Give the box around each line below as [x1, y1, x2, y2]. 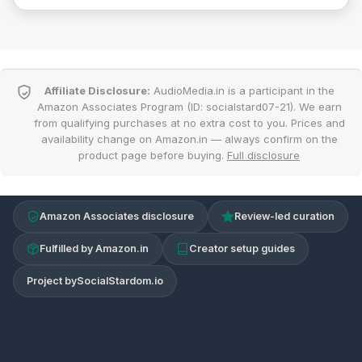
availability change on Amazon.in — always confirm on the [40, 133, 338, 146]
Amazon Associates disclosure [40, 210, 194, 223]
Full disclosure [227, 149, 300, 162]
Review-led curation [234, 210, 335, 223]
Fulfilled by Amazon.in [40, 242, 149, 255]
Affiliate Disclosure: [44, 84, 150, 98]
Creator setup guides [189, 242, 295, 255]
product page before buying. [78, 149, 227, 162]
